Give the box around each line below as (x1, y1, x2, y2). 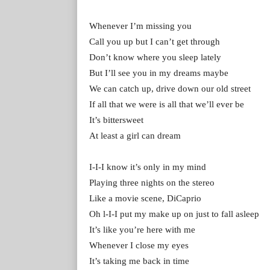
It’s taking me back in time (89, 256, 189, 266)
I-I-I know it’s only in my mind (89, 162, 206, 172)
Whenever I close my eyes (89, 240, 189, 250)
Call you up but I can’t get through (89, 36, 220, 46)
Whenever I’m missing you (89, 20, 192, 31)
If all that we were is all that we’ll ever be (89, 99, 244, 109)
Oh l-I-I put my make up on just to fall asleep (89, 209, 259, 219)
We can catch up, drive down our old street (89, 83, 251, 93)
